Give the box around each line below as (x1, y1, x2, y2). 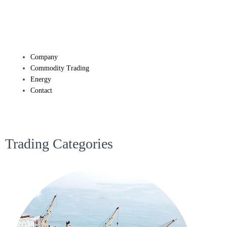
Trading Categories (5, 136, 113, 152)
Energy (30, 75, 51, 83)
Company (30, 53, 58, 61)
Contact (30, 87, 52, 94)
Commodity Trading (30, 64, 89, 72)
